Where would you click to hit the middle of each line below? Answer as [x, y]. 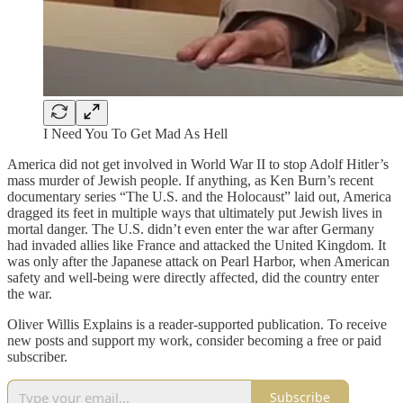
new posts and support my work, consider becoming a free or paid [194, 340]
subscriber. [37, 356]
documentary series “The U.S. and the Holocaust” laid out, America [199, 196]
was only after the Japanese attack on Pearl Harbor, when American [198, 261]
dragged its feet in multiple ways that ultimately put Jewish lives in [195, 212]
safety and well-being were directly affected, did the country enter [193, 277]
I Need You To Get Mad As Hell [135, 133]
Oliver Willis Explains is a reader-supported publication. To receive [197, 324]
